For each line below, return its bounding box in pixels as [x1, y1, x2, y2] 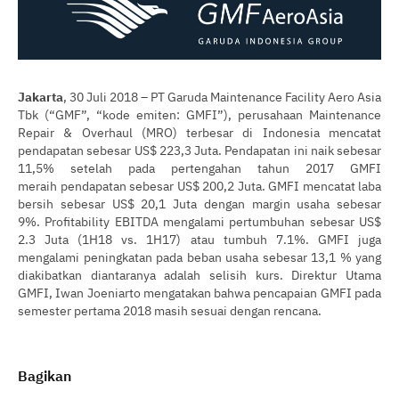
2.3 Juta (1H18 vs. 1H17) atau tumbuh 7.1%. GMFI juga [18, 230, 381, 248]
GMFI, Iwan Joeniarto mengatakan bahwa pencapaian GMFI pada [18, 283, 381, 301]
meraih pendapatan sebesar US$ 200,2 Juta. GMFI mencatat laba [18, 176, 381, 194]
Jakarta [18, 87, 63, 106]
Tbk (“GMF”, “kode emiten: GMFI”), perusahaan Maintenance [18, 105, 381, 123]
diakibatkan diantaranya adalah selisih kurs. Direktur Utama [18, 265, 381, 283]
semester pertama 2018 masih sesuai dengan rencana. [18, 301, 322, 319]
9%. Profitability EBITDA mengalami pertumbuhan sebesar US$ [18, 212, 381, 230]
